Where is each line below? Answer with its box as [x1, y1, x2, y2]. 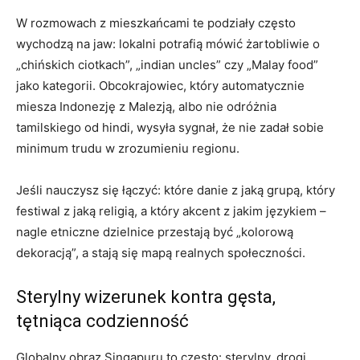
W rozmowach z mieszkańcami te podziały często [16, 14, 296, 31]
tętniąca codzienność [16, 310, 189, 331]
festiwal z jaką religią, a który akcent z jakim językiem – [16, 202, 326, 219]
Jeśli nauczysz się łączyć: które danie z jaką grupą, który [16, 182, 335, 198]
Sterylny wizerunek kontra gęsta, [16, 286, 276, 307]
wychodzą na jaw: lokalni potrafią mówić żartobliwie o [16, 35, 320, 51]
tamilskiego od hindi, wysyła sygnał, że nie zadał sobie [16, 119, 324, 135]
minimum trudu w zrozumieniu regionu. [16, 140, 239, 156]
